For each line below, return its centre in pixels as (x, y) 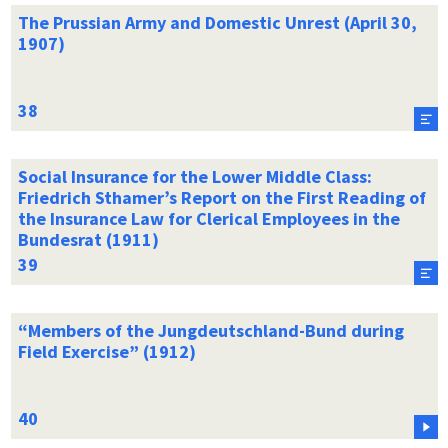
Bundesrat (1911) (88, 239)
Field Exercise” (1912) (106, 351)
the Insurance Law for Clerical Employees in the (208, 218)
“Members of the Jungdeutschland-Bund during (210, 330)
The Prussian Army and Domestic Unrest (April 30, (217, 22)
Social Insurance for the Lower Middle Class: (194, 176)
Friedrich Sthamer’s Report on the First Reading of (221, 197)
